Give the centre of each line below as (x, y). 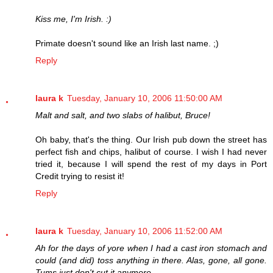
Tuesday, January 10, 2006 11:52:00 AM (145, 231)
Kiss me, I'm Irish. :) (73, 19)
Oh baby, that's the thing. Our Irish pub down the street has (151, 139)
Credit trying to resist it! (80, 176)
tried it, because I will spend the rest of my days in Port (151, 164)
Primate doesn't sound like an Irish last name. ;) (127, 43)
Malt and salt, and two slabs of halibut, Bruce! (123, 115)
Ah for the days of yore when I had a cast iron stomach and (151, 248)
